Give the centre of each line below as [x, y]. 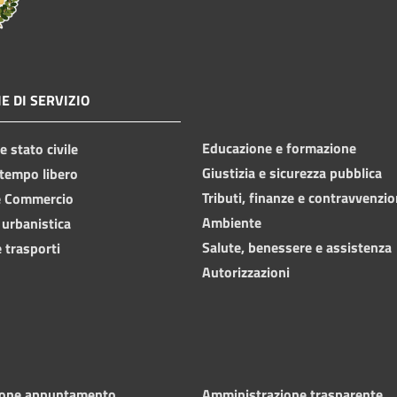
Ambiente [232, 222]
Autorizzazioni [246, 272]
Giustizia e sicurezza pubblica [292, 172]
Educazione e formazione [279, 148]
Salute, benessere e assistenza [297, 247]
